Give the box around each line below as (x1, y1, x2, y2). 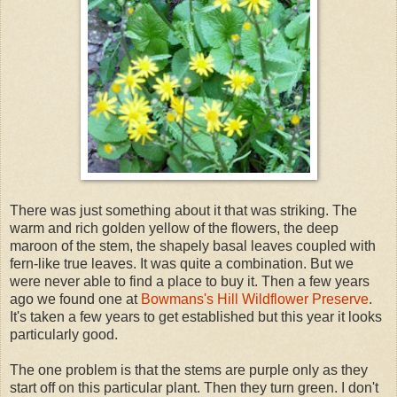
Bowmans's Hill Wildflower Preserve (141, 291, 369, 307)
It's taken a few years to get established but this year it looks (10, 308, 382, 324)
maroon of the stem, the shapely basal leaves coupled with (10, 237, 376, 253)
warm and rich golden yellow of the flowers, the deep (10, 220, 339, 236)
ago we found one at (10, 291, 141, 307)
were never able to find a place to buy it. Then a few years (10, 273, 370, 289)
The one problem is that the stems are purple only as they (10, 362, 368, 378)
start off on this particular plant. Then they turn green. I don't (10, 379, 378, 395)
